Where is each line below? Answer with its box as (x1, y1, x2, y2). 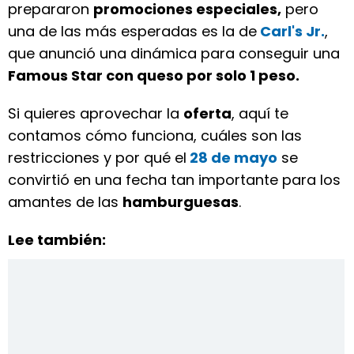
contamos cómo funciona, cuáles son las (8, 126, 302, 145)
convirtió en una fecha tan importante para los (8, 170, 341, 190)
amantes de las (8, 192, 122, 212)
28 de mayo (186, 148, 277, 168)
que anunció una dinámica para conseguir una (8, 43, 340, 63)
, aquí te (232, 104, 288, 123)
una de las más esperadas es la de (8, 21, 257, 41)
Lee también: (8, 230, 106, 250)
